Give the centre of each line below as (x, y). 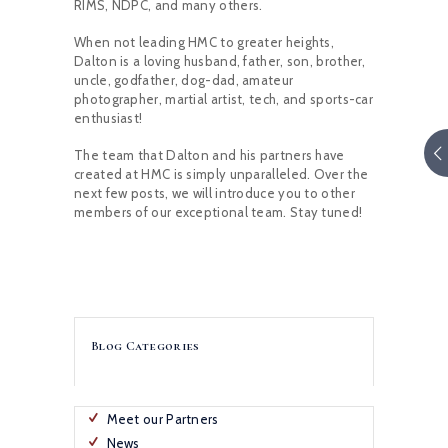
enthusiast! (108, 118)
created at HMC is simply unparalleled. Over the (221, 174)
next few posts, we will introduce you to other (214, 193)
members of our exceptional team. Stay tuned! (218, 212)
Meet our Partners (162, 419)
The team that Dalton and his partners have (209, 155)
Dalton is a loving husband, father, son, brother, (220, 61)
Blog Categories (145, 345)
